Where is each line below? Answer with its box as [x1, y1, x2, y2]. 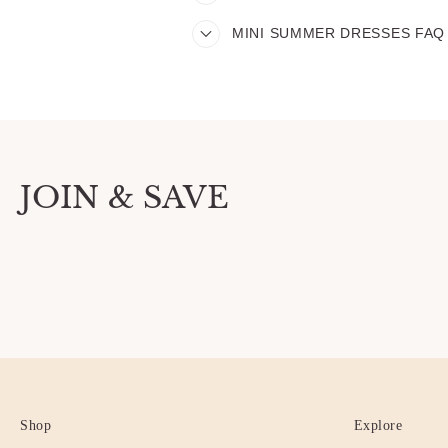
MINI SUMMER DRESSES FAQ [232, 25, 446, 41]
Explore [353, 418, 402, 433]
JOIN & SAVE [20, 179, 229, 216]
